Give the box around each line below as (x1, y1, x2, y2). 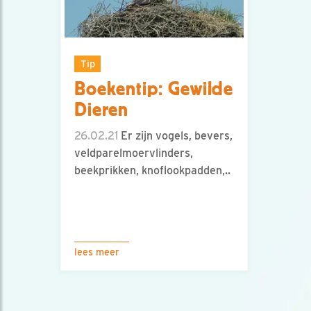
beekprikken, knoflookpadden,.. (74, 164, 230, 178)
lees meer (74, 246, 119, 258)
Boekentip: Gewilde (74, 78, 234, 100)
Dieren (74, 99, 129, 121)
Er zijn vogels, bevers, (118, 129, 233, 143)
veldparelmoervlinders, (74, 146, 193, 160)
